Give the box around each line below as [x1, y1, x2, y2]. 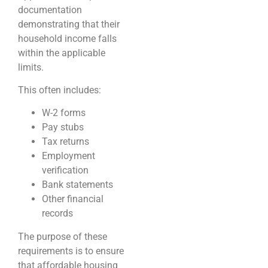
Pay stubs [42, 121, 84, 133]
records [42, 208, 73, 220]
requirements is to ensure [18, 245, 124, 257]
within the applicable [18, 47, 105, 59]
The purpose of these [18, 231, 107, 243]
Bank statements [42, 179, 113, 191]
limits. [18, 61, 44, 73]
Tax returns [42, 136, 89, 148]
